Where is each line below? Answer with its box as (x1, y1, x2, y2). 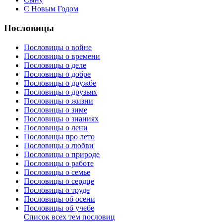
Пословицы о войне (24, 43, 92, 52)
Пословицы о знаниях (24, 114, 99, 123)
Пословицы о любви (24, 141, 94, 150)
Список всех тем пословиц (24, 212, 115, 221)
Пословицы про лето (24, 132, 95, 141)
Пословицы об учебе (24, 203, 94, 212)
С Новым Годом (24, 4, 78, 13)
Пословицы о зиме (24, 105, 87, 114)
